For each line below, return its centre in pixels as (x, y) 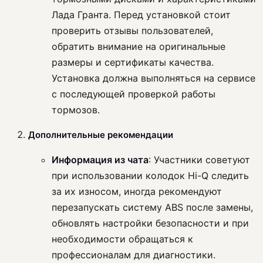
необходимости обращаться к (122, 239)
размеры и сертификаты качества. (133, 63)
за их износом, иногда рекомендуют (137, 192)
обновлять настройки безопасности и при (150, 223)
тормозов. (76, 110)
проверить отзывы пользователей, (132, 31)
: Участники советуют (199, 160)
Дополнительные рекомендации (101, 135)
